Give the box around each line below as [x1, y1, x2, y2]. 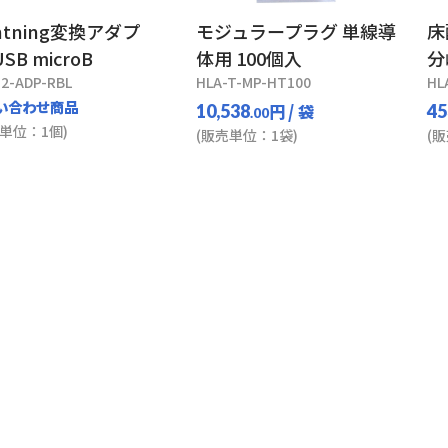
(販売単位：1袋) [196, 125, 299, 145]
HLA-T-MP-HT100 [196, 72, 312, 92]
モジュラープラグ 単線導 [196, 18, 397, 44]
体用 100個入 [196, 45, 303, 71]
